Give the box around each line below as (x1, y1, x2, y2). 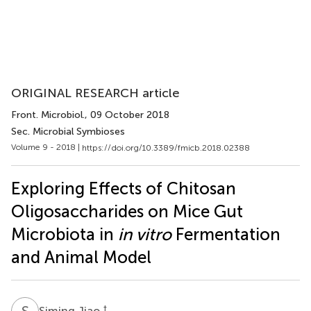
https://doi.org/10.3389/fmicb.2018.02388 (82, 142, 250, 153)
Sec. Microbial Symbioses (11, 126, 125, 137)
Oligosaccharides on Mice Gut (11, 201, 243, 221)
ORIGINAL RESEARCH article (11, 85, 180, 101)
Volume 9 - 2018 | (11, 142, 82, 152)
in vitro (118, 224, 171, 244)
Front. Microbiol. (11, 109, 85, 121)
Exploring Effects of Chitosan (11, 178, 236, 199)
